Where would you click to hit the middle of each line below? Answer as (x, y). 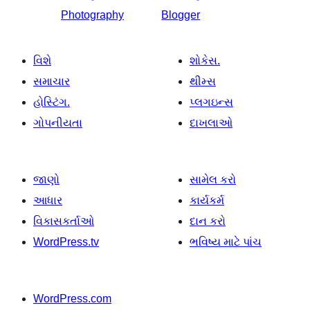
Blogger (181, 15)
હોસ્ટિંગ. (52, 102)
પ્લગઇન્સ (211, 102)
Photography (92, 15)
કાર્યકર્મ (207, 200)
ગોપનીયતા (58, 123)
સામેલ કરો (213, 180)
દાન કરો (208, 221)
